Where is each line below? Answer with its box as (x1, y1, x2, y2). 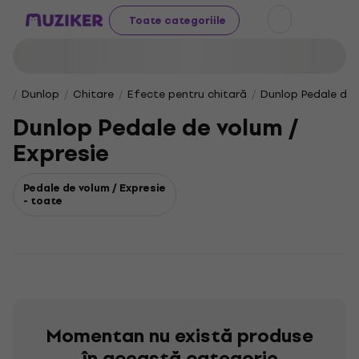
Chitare (73, 86, 114, 103)
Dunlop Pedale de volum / (13, 109, 298, 147)
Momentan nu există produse (46, 321, 313, 351)
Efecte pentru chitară (127, 86, 247, 103)
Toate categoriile (129, 11, 226, 29)
